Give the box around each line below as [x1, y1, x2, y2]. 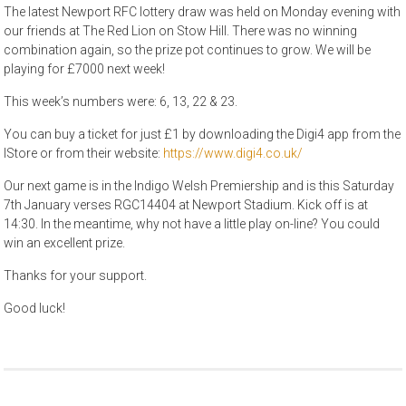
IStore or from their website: [4, 146, 164, 161]
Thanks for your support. [4, 268, 148, 284]
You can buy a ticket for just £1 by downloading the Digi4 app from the [4, 127, 401, 142]
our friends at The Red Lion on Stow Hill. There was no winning [4, 24, 358, 39]
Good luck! [4, 301, 66, 316]
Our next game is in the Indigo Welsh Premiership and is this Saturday [4, 179, 395, 194]
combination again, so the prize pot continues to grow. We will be [4, 43, 372, 58]
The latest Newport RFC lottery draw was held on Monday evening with [4, 5, 401, 20]
